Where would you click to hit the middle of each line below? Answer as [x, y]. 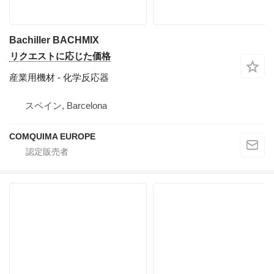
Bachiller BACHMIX [54, 40]
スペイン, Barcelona [66, 106]
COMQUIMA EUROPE [52, 136]
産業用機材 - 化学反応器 [59, 77]
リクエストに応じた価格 [60, 56]
